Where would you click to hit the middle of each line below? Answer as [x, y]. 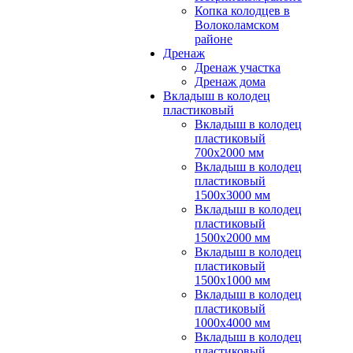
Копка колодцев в [242, 11]
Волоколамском [237, 25]
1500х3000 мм [232, 195]
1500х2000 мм [232, 238]
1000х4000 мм [232, 323]
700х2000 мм [229, 152]
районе [214, 39]
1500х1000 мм [232, 280]
